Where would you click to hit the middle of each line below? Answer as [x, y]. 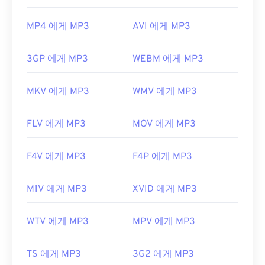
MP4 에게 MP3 [58, 27]
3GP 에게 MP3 [57, 59]
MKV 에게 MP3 [58, 92]
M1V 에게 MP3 [57, 190]
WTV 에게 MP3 [58, 222]
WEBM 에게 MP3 [168, 59]
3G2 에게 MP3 [163, 255]
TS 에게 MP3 [54, 255]
